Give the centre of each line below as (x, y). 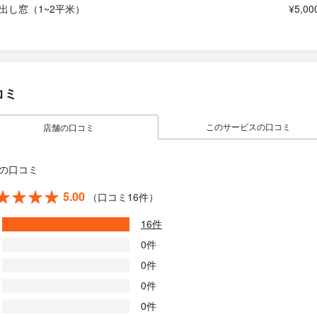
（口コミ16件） (123, 196)
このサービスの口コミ (248, 126)
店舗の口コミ (69, 127)
